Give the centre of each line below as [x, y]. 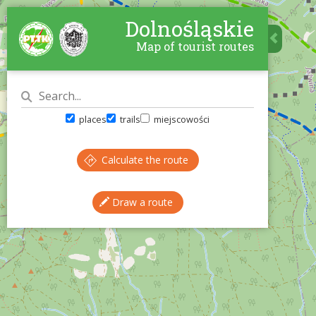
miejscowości [181, 119]
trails [129, 119]
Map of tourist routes [195, 46]
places [91, 119]
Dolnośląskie [189, 29]
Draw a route [141, 202]
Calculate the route [143, 160]
